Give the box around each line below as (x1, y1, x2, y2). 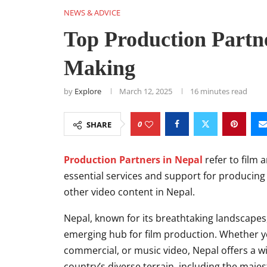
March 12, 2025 (119, 86, 172, 97)
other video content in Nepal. (64, 185, 195, 198)
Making (64, 56, 135, 80)
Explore (74, 86, 101, 97)
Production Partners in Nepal (64, 153, 203, 166)
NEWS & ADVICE (64, 7, 120, 18)
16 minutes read (190, 86, 247, 97)
